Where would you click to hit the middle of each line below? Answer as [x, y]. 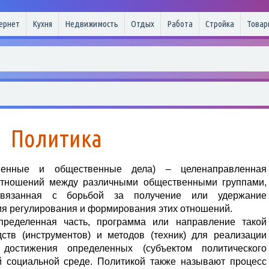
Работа [180, 24]
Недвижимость [92, 24]
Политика [56, 138]
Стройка [220, 24]
